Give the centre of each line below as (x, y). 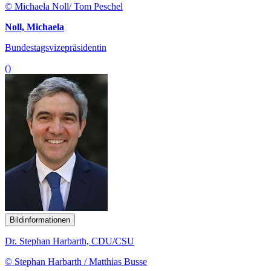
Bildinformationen (40, 220)
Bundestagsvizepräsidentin (56, 47)
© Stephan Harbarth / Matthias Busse (76, 261)
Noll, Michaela (34, 27)
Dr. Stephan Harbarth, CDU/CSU (70, 241)
